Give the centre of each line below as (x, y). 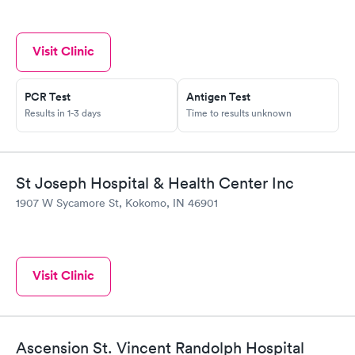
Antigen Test (218, 96)
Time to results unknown (239, 113)
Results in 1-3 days (63, 113)
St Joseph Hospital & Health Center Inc (155, 183)
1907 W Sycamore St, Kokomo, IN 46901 (117, 203)
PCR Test (48, 96)
